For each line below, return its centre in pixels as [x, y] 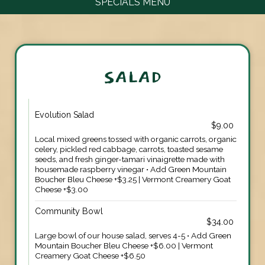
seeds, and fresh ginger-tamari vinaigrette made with [130, 159]
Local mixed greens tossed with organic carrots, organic [136, 139]
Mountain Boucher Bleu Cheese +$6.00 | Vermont [124, 245]
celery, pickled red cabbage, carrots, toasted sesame [129, 149]
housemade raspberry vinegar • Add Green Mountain [131, 169]
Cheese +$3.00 [62, 189]
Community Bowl [69, 211]
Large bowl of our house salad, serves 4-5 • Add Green [133, 235]
